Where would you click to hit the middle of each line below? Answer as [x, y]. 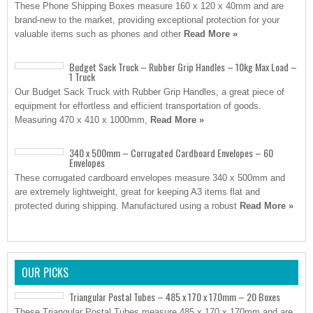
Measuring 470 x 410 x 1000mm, [82, 120]
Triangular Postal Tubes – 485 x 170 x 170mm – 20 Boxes [175, 297]
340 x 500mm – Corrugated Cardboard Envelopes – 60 [171, 153]
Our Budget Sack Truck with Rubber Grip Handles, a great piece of [150, 92]
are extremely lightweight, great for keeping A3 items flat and [137, 192]
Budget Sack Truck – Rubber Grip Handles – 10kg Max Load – [183, 67]
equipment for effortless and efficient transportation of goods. [138, 106]
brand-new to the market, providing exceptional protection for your [147, 20]
